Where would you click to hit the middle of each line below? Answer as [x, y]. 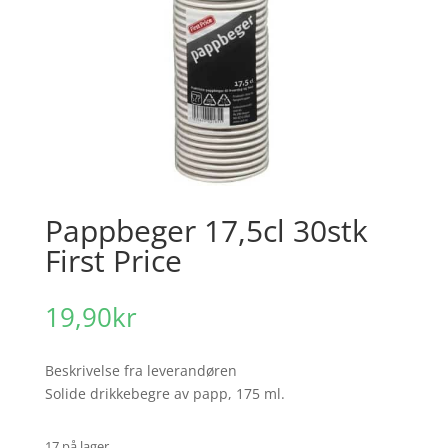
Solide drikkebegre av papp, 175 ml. [164, 393]
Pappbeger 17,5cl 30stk [206, 230]
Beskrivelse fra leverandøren [140, 370]
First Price [113, 260]
